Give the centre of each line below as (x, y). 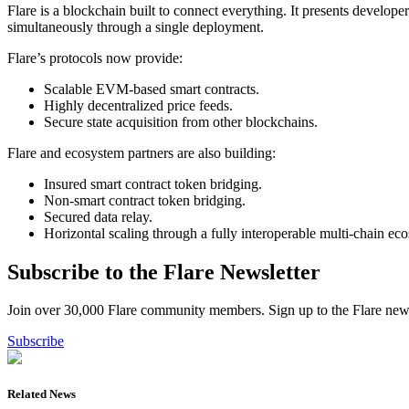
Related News (42, 393)
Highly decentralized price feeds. (138, 105)
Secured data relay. (98, 216)
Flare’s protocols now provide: (95, 58)
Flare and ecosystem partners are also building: (142, 152)
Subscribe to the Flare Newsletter (164, 272)
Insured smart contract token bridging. (153, 184)
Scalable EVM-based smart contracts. (152, 89)
